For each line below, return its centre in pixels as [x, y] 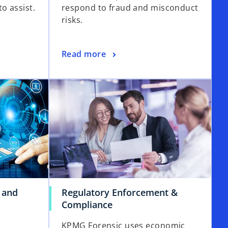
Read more [84, 54]
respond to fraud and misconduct [130, 8]
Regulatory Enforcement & [120, 193]
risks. [72, 20]
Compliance [87, 205]
